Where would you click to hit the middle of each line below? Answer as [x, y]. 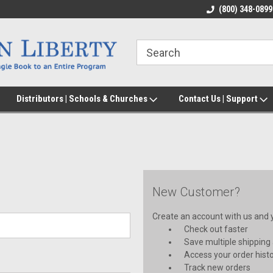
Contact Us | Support [219, 99]
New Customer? [196, 192]
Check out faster [216, 229]
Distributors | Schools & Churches [83, 99]
